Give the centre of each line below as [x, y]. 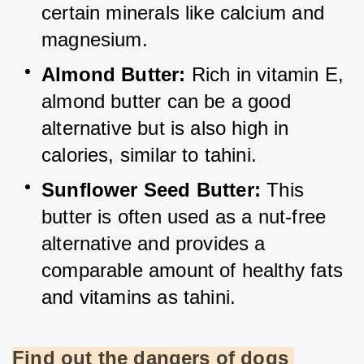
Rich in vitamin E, [268, 75]
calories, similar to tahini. [149, 155]
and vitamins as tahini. [139, 297]
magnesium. [95, 40]
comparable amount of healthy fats [192, 271]
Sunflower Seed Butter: [151, 190]
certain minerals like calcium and [183, 13]
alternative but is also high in [165, 128]
